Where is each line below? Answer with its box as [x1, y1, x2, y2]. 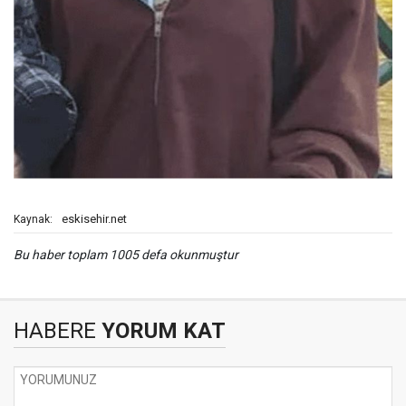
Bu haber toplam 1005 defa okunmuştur [14, 247, 238, 263]
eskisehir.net [62, 212, 127, 227]
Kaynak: [14, 213, 53, 227]
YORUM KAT [96, 318, 226, 344]
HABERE [14, 318, 96, 344]
